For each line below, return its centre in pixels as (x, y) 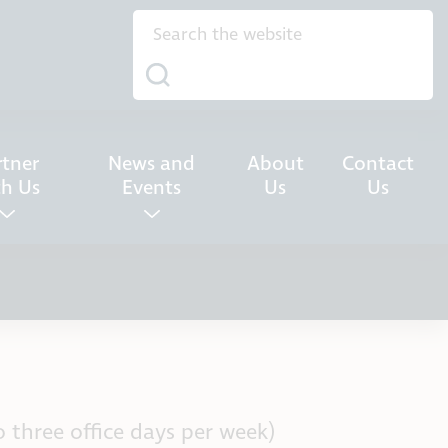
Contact (378, 164)
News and (152, 164)
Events (152, 188)
